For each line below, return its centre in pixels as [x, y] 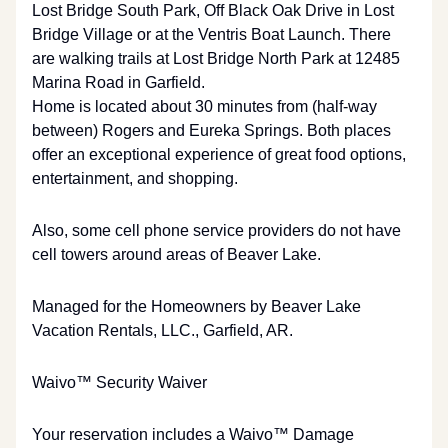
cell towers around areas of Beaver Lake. [176, 254]
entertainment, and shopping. [135, 178]
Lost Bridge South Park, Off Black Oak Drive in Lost [213, 10]
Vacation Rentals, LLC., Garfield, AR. [162, 330]
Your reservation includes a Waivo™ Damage [193, 434]
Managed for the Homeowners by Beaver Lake [196, 306]
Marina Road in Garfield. [118, 82]
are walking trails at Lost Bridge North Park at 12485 [216, 58]
